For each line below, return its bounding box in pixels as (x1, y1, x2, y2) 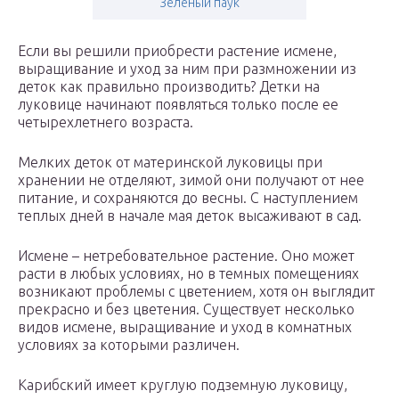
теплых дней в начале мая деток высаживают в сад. (18, 208, 362, 224)
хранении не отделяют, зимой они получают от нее (18, 172, 364, 189)
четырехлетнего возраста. (18, 114, 193, 131)
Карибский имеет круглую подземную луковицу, (18, 377, 347, 394)
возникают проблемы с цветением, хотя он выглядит (18, 283, 375, 300)
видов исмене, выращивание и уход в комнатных (18, 319, 352, 336)
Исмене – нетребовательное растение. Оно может (18, 248, 354, 265)
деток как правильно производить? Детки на (18, 78, 320, 95)
